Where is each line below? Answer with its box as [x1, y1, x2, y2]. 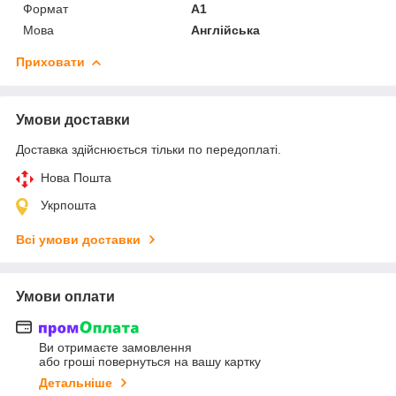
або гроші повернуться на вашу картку [39, 354, 261, 369]
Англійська [191, 22, 261, 37]
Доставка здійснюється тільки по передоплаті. [16, 141, 281, 156]
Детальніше [39, 376, 112, 391]
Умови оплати [16, 288, 115, 304]
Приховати [16, 54, 85, 69]
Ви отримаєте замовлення [39, 340, 192, 355]
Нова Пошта [41, 170, 111, 185]
